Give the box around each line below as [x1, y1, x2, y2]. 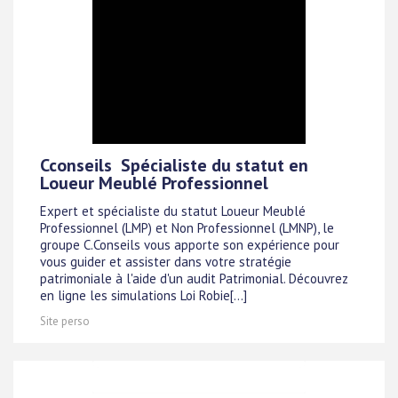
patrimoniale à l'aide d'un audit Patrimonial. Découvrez [40, 270, 348, 288]
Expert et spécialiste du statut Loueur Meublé [40, 203, 306, 220]
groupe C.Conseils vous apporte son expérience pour [40, 236, 339, 254]
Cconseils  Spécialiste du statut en [40, 154, 308, 177]
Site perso [40, 314, 90, 329]
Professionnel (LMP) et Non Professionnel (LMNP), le [40, 219, 334, 237]
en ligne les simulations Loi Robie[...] [40, 287, 247, 305]
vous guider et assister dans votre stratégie [40, 253, 291, 271]
